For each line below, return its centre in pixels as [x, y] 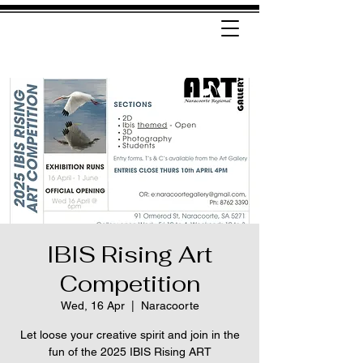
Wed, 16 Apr [92, 305]
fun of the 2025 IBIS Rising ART [130, 352]
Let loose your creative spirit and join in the [130, 335]
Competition [130, 284]
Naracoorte [170, 305]
